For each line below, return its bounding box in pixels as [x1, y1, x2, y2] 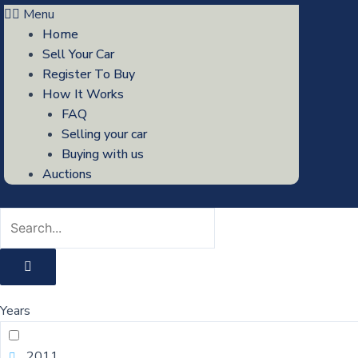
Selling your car [62, 125, 147, 143]
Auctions [42, 165, 92, 183]
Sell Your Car [42, 46, 114, 63]
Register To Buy [42, 66, 135, 83]
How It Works [42, 86, 124, 103]
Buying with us [62, 145, 144, 163]
